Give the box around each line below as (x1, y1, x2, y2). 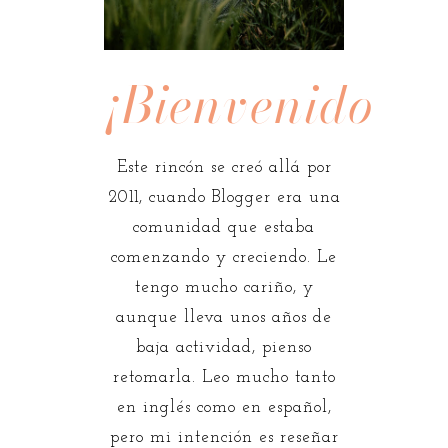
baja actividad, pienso (136, 338, 312, 356)
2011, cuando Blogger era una (107, 188, 341, 206)
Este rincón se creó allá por (116, 158, 332, 176)
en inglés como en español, (116, 398, 332, 416)
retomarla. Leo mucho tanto (112, 368, 336, 386)
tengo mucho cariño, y (134, 278, 314, 296)
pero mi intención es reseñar (109, 428, 339, 446)
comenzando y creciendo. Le (111, 248, 337, 266)
